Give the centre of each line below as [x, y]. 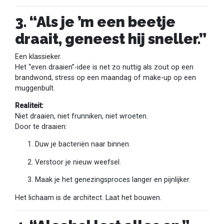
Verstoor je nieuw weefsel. [78, 162]
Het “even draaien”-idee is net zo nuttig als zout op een [104, 67]
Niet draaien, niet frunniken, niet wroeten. [81, 116]
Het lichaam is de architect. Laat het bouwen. [88, 197]
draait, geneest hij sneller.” [111, 39]
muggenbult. [35, 88]
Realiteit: [29, 106]
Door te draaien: [41, 127]
